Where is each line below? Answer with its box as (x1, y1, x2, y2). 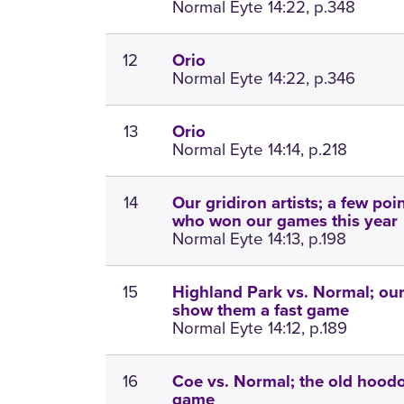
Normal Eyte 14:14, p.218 (172, 137, 348, 162)
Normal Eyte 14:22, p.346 (172, 66, 356, 91)
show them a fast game (172, 300, 350, 321)
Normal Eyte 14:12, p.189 (172, 316, 348, 341)
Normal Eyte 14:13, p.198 (172, 226, 347, 252)
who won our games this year (172, 211, 399, 232)
